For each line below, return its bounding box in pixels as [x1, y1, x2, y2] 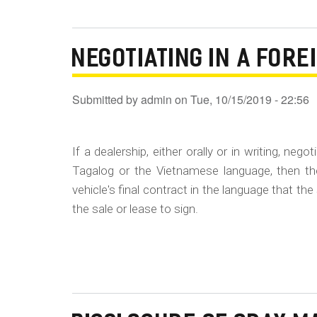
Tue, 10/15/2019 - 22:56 [190, 91, 309, 108]
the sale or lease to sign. [72, 201, 198, 216]
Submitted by [72, 91, 141, 108]
